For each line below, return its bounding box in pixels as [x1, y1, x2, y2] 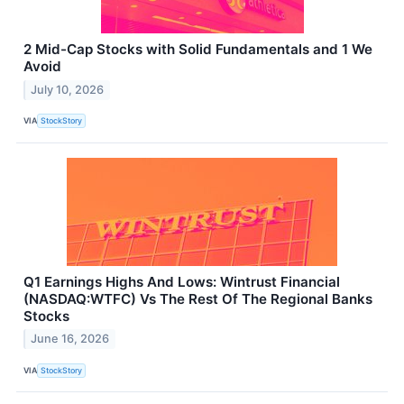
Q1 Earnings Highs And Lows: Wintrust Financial [23, 272, 340, 290]
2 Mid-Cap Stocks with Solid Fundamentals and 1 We [23, 40, 372, 58]
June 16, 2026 [31, 332, 110, 346]
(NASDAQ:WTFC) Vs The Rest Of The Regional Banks [23, 289, 372, 308]
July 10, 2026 [31, 82, 105, 96]
